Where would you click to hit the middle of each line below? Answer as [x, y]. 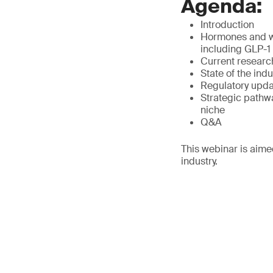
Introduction [227, 25]
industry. [199, 161]
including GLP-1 [236, 49]
